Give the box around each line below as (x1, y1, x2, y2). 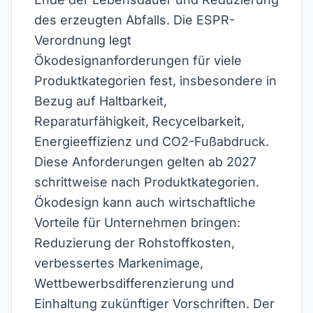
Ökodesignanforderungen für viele (34, 53, 242, 68)
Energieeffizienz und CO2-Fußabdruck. (34, 134, 269, 149)
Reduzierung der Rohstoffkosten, (34, 235, 235, 250)
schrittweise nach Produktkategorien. (34, 175, 259, 189)
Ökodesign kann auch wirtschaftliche (34, 195, 256, 210)
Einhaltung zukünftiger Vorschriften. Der (34, 296, 275, 311)
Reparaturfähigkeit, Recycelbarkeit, (34, 114, 245, 129)
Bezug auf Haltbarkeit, (34, 94, 167, 108)
